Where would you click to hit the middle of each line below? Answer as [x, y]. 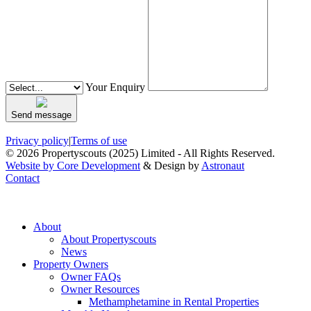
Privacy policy [37, 140]
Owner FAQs [91, 276]
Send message [41, 115]
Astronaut [223, 165]
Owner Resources [100, 289]
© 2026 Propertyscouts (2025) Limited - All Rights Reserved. [140, 153]
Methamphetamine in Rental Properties [174, 301]
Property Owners [71, 264]
